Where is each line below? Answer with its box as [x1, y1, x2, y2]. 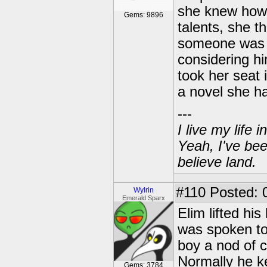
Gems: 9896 [124, 11, 163, 19]
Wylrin [133, 186, 154, 194]
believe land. [178, 154, 256, 170]
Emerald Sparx [122, 194, 165, 201]
